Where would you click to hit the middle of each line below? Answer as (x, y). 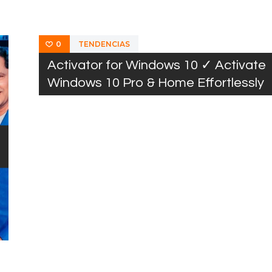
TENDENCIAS (104, 44)
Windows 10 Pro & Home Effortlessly (156, 83)
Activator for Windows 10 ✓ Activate (157, 66)
